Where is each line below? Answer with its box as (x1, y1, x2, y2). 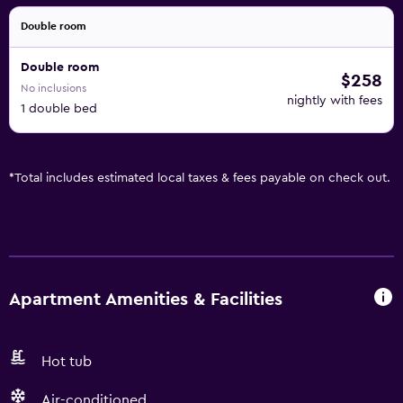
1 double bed (21, 103, 97, 115)
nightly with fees (287, 94, 382, 107)
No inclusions (21, 83, 86, 94)
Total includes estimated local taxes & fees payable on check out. (14, 172, 390, 184)
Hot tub (41, 354, 92, 369)
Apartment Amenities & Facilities (9, 290, 282, 309)
